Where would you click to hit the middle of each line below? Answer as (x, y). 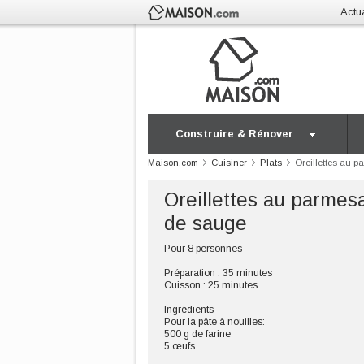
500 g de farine (197, 334)
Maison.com (173, 162)
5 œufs (180, 346)
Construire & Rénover (234, 134)
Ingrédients (189, 310)
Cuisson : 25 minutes (211, 285)
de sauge (206, 223)
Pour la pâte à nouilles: (214, 322)
